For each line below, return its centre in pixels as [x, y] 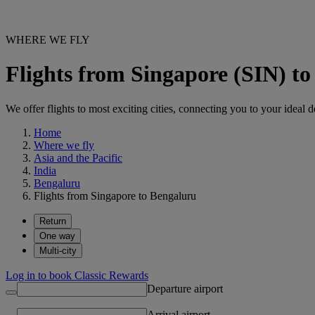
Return [53, 221]
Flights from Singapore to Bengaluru [115, 195]
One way [57, 236]
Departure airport [185, 288]
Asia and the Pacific [78, 157]
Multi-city [58, 250]
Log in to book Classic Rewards [77, 275]
